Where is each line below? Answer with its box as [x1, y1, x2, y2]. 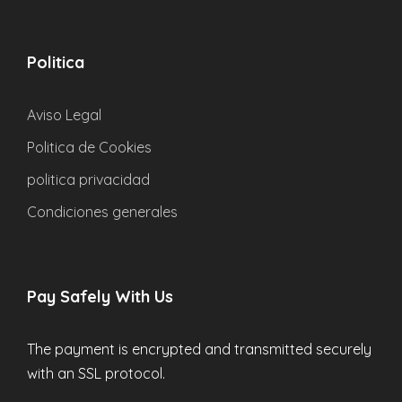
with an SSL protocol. [27, 364, 165, 383]
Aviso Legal [27, 106, 101, 125]
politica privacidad [27, 170, 150, 189]
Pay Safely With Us [27, 286, 173, 308]
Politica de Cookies [27, 138, 152, 157]
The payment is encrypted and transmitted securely [27, 340, 371, 359]
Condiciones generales [27, 203, 178, 222]
